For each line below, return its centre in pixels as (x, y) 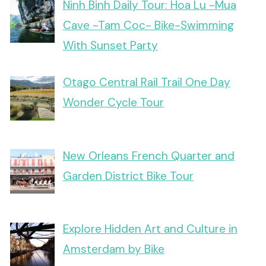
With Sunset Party (110, 45)
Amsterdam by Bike (113, 249)
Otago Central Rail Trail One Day (146, 83)
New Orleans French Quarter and (148, 156)
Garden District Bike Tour (128, 176)
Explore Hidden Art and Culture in (150, 229)
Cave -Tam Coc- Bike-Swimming (148, 25)
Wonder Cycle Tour (113, 103)
